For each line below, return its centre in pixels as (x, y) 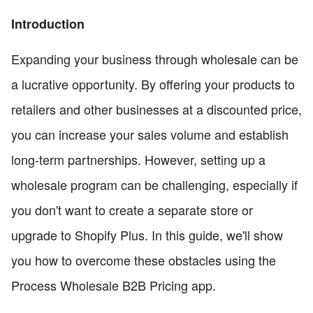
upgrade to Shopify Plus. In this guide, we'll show (147, 235)
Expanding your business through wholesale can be (155, 59)
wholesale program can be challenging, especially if (154, 185)
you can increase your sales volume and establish (150, 134)
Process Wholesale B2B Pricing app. (114, 285)
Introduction (48, 24)
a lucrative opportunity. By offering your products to (153, 84)
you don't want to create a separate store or (132, 210)
